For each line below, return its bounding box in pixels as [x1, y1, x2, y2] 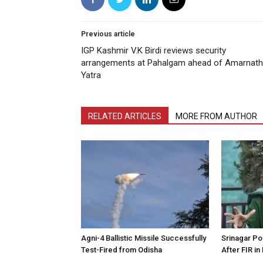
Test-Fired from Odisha [81, 245, 162, 255]
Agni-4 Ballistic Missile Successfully [81, 234, 206, 243]
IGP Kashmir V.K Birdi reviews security [81, 45, 226, 56]
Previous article [81, 30, 135, 39]
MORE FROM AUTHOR [176, 112, 257, 122]
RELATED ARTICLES [88, 112, 161, 122]
